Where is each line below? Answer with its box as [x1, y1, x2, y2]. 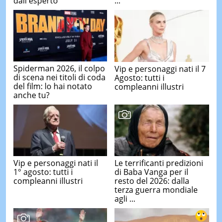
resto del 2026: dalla [114, 175, 189, 187]
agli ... [114, 193, 135, 205]
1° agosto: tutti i [13, 166, 73, 177]
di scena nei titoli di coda [13, 72, 106, 83]
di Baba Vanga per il [114, 166, 188, 178]
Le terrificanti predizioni [114, 158, 203, 169]
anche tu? [13, 90, 50, 101]
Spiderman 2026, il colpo [13, 63, 105, 74]
